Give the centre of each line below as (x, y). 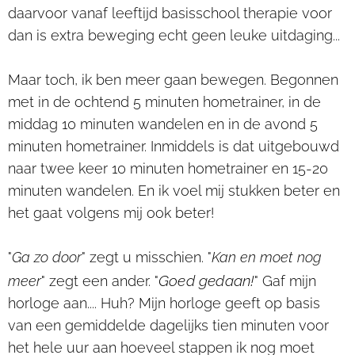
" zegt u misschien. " (147, 258)
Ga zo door (47, 258)
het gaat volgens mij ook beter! (111, 213)
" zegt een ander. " (100, 281)
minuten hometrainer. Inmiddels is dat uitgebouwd (174, 147)
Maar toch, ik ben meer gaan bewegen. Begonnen (173, 80)
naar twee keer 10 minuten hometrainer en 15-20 (168, 169)
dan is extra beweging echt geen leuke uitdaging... (174, 36)
